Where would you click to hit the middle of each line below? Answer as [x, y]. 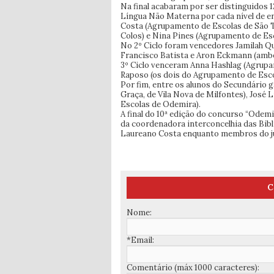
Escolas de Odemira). [161, 104]
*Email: [140, 240]
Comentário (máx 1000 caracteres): [193, 268]
